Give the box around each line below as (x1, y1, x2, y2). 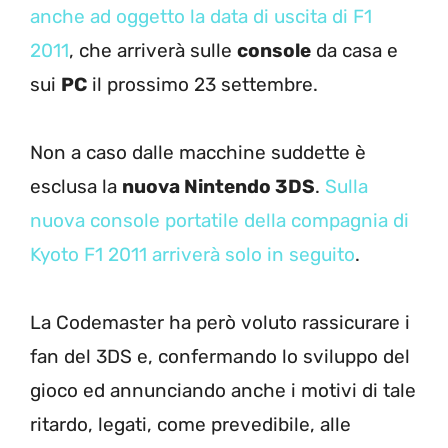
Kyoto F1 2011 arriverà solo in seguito (30, 242, 355, 266)
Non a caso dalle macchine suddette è (30, 140, 366, 164)
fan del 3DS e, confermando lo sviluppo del (30, 344, 410, 368)
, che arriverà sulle (69, 38, 237, 62)
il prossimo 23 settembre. (87, 72, 318, 96)
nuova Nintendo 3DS (122, 174, 315, 198)
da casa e (311, 38, 398, 62)
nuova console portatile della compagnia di (30, 208, 409, 232)
